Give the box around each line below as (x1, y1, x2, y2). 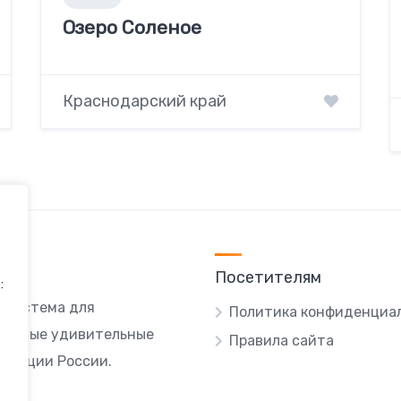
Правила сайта (229, 332, 334, 350)
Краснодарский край (62, 91, 226, 112)
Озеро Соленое (62, 16, 201, 39)
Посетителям (215, 268, 321, 288)
